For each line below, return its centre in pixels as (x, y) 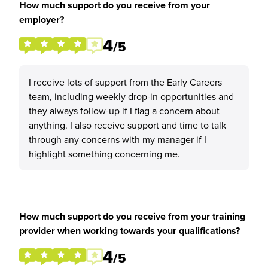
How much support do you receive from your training (132, 216)
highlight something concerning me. (104, 154)
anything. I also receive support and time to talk (127, 125)
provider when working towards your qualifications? (130, 231)
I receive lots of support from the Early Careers (125, 82)
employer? (42, 19)
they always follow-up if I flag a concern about (124, 111)
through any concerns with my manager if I (118, 139)
